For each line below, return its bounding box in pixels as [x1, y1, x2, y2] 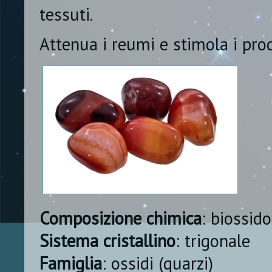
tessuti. [39, 3, 93, 26]
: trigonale [175, 229, 250, 252]
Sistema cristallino [39, 229, 175, 252]
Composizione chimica [39, 206, 202, 229]
